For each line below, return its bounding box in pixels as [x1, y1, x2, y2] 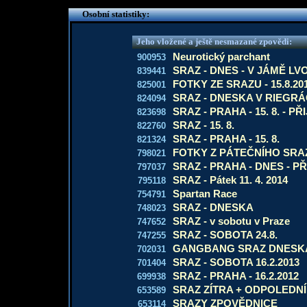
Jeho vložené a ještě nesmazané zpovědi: [136, 36, 292, 47]
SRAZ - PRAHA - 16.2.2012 [173, 270, 299, 282]
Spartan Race [173, 188, 237, 199]
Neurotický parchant [173, 51, 270, 62]
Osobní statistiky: [82, 9, 149, 19]
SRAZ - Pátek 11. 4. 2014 [173, 174, 288, 186]
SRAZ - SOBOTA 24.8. [173, 229, 278, 241]
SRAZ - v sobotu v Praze [173, 215, 290, 227]
